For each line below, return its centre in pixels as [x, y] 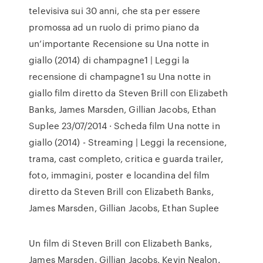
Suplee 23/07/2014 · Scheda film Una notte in [124, 126]
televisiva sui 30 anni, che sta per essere [115, 11]
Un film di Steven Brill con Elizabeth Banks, [120, 243]
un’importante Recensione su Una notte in [119, 43]
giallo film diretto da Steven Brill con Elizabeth [129, 93]
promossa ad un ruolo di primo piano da [114, 27]
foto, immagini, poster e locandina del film [119, 175]
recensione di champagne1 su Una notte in [120, 76]
